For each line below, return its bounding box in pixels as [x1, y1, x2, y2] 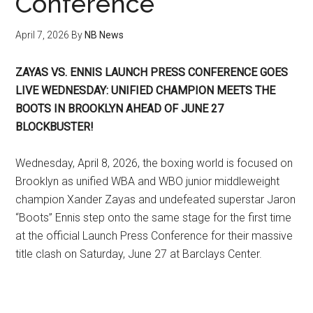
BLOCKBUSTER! [15, 120, 94, 133]
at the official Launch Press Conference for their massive [15, 229, 293, 242]
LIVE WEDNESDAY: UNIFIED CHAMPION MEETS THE [15, 84, 276, 97]
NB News [85, 29, 124, 41]
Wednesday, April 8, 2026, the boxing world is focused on [15, 156, 293, 170]
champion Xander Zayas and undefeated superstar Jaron [15, 193, 296, 206]
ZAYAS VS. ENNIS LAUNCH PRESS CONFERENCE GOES [15, 66, 289, 79]
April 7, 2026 [15, 29, 70, 41]
